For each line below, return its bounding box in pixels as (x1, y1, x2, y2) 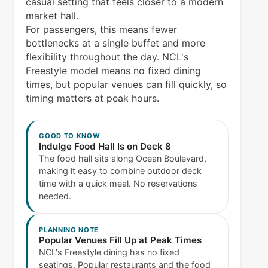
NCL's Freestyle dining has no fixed (39, 247, 180, 258)
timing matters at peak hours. (26, 92, 160, 105)
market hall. (26, 10, 79, 22)
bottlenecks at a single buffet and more (26, 37, 206, 50)
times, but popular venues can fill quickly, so (26, 78, 227, 91)
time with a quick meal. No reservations (39, 178, 198, 189)
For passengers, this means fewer (26, 23, 178, 36)
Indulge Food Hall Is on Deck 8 (39, 141, 172, 153)
